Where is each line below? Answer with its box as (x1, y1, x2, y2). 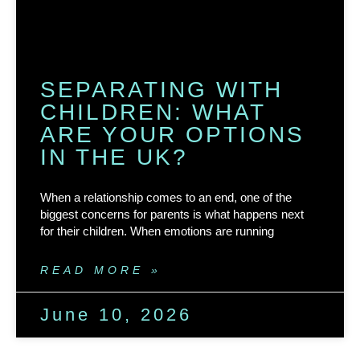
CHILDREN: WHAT (40, 100, 265, 125)
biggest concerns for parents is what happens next (40, 207, 304, 222)
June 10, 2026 (40, 305, 192, 325)
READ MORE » (40, 264, 162, 277)
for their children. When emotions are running (40, 224, 274, 239)
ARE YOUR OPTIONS (40, 122, 305, 148)
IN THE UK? (40, 145, 188, 170)
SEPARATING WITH (40, 77, 283, 103)
